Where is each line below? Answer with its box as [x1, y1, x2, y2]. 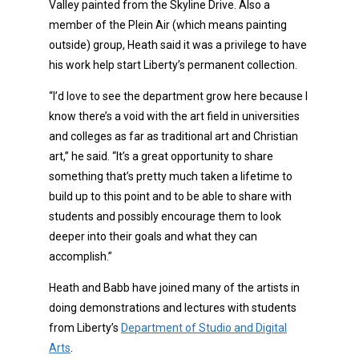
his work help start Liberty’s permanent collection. [49, 58, 297, 72]
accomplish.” [49, 250, 112, 264]
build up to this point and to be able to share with [49, 190, 292, 204]
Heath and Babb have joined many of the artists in [49, 281, 300, 295]
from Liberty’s [49, 321, 121, 335]
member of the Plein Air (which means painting [49, 18, 287, 32]
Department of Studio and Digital [121, 321, 287, 335]
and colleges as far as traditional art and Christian [49, 130, 298, 143]
